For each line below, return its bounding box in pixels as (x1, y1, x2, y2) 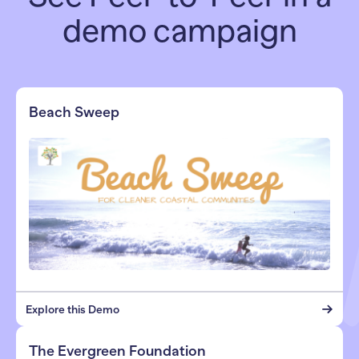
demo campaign (62, 13, 297, 50)
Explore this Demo (26, 302, 119, 316)
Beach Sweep (29, 104, 119, 121)
